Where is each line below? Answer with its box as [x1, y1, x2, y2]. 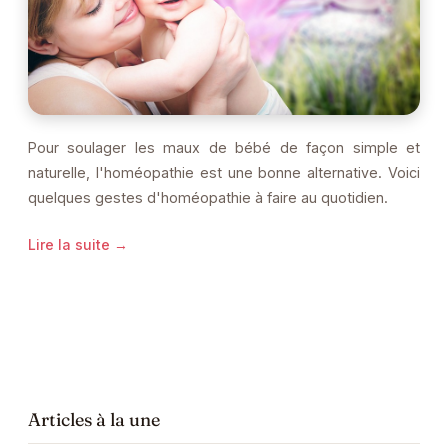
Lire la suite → [28, 236, 128, 254]
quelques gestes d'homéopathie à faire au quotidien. [28, 189, 388, 207]
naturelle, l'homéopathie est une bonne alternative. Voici [28, 164, 420, 182]
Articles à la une [28, 408, 160, 432]
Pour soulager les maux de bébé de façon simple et [28, 139, 420, 157]
